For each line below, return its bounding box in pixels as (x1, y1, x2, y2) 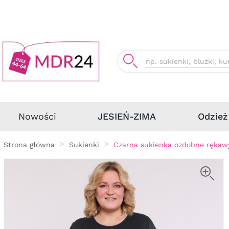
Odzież (197, 110, 228, 122)
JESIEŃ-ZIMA (97, 111, 156, 122)
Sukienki (69, 140, 99, 149)
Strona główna (4, 140, 55, 149)
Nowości (18, 111, 56, 122)
